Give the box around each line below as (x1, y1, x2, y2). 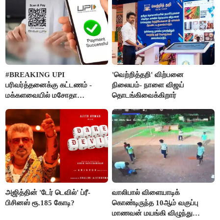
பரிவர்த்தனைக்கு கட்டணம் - (5, 81, 92, 89)
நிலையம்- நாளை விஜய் (112, 81, 185, 89)
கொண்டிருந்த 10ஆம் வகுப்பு (112, 198, 199, 207)
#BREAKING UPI (5, 70, 65, 79)
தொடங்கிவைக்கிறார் (112, 91, 177, 99)
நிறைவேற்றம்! (5, 101, 49, 110)
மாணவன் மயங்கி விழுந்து (112, 209, 193, 217)
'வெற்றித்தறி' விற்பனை (112, 70, 184, 79)
